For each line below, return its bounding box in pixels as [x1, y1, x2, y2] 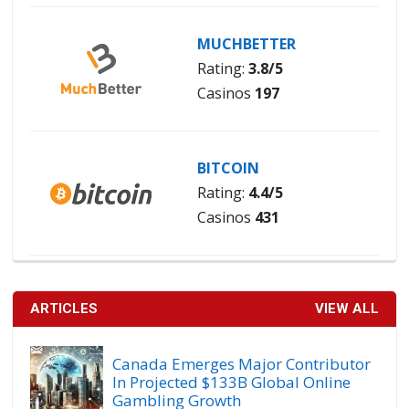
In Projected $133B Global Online [112, 372, 351, 393]
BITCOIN [196, 158, 259, 179]
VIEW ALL [314, 300, 379, 318]
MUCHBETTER [196, 34, 296, 55]
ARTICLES [30, 300, 99, 318]
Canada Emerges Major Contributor [112, 353, 372, 375]
